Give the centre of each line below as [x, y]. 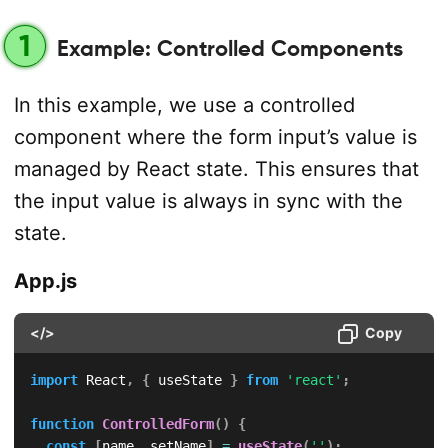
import [53, 380]
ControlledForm [157, 424]
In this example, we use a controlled [184, 105]
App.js [45, 281]
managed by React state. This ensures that [216, 169]
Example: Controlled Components [226, 47]
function [61, 424]
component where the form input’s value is [215, 137]
